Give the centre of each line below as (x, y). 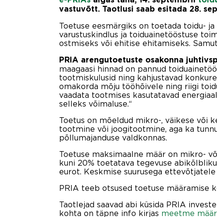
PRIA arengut (86, 60)
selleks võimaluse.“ (95, 103)
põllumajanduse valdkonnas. (113, 137)
